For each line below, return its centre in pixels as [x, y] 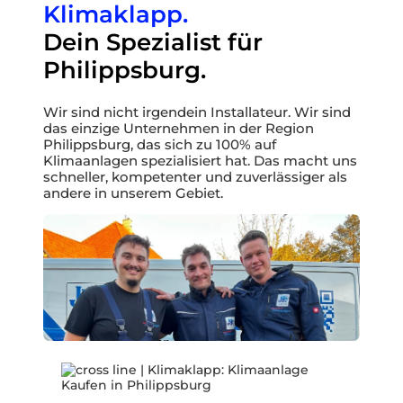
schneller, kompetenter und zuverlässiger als [195, 177]
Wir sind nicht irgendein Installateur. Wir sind [197, 112]
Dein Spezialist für [153, 43]
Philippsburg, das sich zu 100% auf [160, 144]
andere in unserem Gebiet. [133, 193]
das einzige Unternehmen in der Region [179, 128]
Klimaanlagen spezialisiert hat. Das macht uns [200, 161]
